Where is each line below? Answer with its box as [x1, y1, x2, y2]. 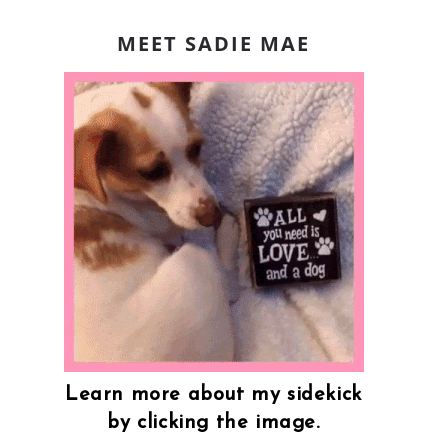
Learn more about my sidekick [65, 385, 362, 406]
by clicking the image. [107, 413, 320, 434]
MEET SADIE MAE [117, 30, 310, 58]
